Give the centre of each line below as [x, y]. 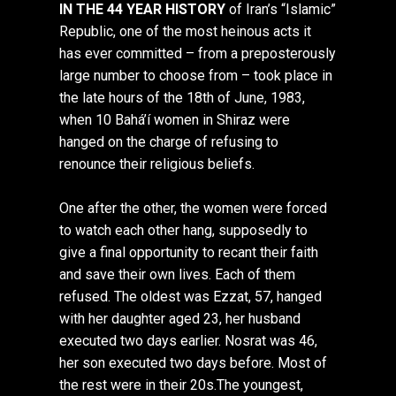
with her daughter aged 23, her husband [180, 319]
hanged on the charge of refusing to [169, 142]
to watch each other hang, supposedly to [184, 231]
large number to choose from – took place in [196, 76]
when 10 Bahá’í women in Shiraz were [175, 120]
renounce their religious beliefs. [157, 164]
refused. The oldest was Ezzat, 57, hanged [191, 297]
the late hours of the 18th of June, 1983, [183, 98]
